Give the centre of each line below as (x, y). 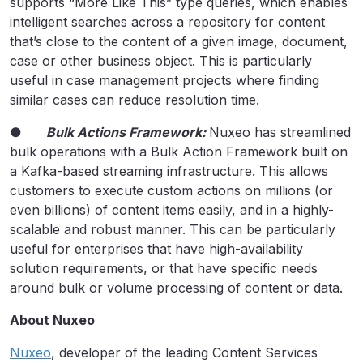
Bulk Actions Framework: (128, 132)
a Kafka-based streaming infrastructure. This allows (169, 171)
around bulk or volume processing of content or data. (176, 287)
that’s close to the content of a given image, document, (179, 41)
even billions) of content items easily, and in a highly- (172, 209)
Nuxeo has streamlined (280, 132)
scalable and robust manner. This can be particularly (173, 229)
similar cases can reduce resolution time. (135, 99)
